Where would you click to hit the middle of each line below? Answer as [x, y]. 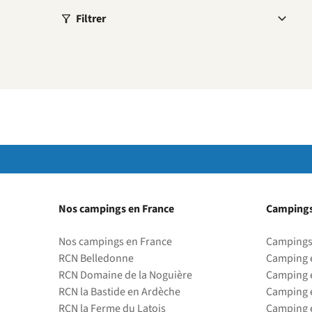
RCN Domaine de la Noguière [125, 275]
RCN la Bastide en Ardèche [119, 292]
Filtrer [91, 19]
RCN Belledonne [96, 258]
